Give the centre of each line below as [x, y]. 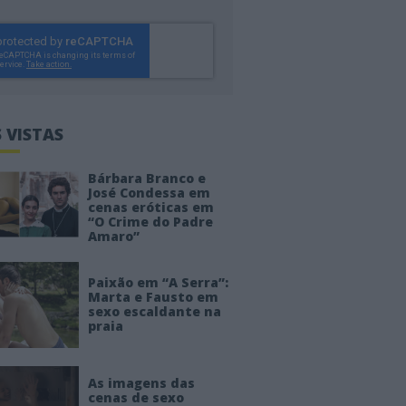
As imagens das [141, 383]
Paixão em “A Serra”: [158, 283]
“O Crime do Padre [150, 221]
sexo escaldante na [154, 312]
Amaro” [113, 236]
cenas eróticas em [150, 207]
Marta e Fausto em [153, 297]
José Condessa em [149, 192]
